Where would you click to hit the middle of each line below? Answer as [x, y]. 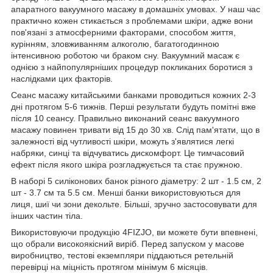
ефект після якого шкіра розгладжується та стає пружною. [127, 164]
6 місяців [188, 267]
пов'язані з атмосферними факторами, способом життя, [123, 32]
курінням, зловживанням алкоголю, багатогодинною [115, 44]
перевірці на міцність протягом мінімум [90, 267]
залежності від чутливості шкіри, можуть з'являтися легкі [122, 141]
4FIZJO [137, 232]
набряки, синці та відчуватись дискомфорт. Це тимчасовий [128, 153]
